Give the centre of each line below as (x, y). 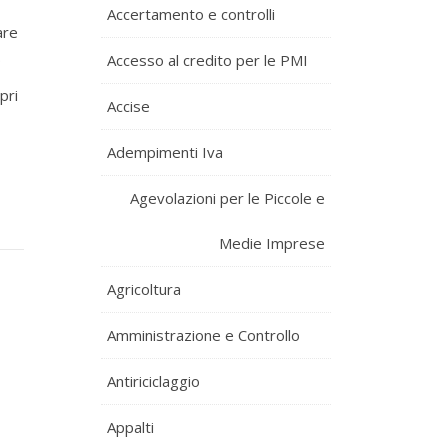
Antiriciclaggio (153, 381)
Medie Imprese (272, 243)
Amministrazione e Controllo (203, 335)
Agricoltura (144, 289)
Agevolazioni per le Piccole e (227, 198)
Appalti (130, 427)
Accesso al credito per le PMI (207, 60)
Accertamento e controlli (191, 14)
